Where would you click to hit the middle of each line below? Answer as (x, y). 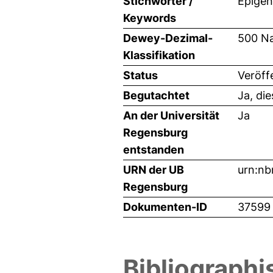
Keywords (150, 18)
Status (140, 75)
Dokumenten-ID (165, 207)
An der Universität (171, 115)
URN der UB (154, 169)
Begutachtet (156, 95)
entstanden (154, 149)
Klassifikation (159, 55)
